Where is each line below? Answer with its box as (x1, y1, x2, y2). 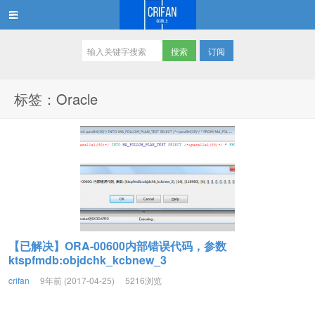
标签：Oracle (14, 89, 98, 109)
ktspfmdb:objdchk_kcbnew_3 (8, 252, 167, 268)
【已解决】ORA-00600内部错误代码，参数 (8, 238, 226, 254)
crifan (8, 274, 30, 286)
